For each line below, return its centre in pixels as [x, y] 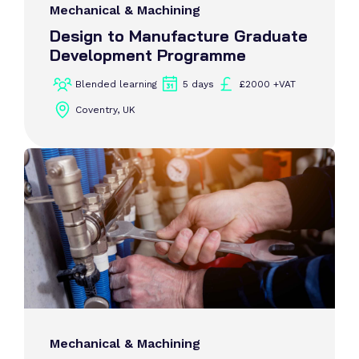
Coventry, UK [105, 110]
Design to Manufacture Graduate [179, 36]
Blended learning [116, 84]
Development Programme [148, 55]
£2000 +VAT [268, 84]
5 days [198, 84]
